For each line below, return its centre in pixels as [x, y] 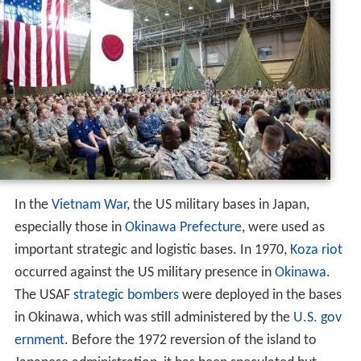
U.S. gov [317, 317]
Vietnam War [89, 205]
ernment [39, 340]
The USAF [44, 295]
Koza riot [316, 250]
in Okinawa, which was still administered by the [154, 317]
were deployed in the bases [260, 295]
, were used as [283, 227]
